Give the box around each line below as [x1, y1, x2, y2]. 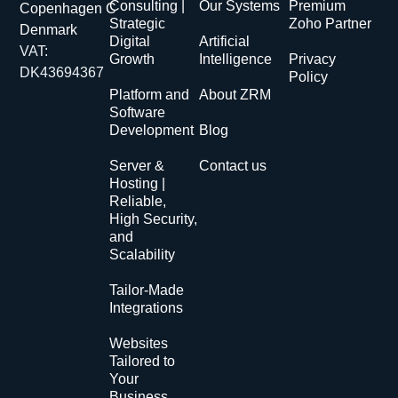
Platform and [109, 87, 190, 103]
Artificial [198, 34, 250, 50]
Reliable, [109, 194, 167, 210]
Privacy [288, 52, 336, 68]
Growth [109, 52, 155, 68]
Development [109, 123, 195, 139]
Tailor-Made [109, 283, 185, 298]
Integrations [109, 300, 184, 316]
